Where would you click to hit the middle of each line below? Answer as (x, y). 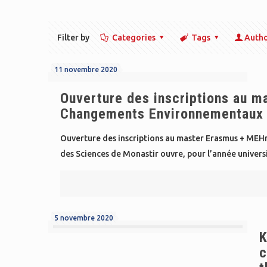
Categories (133, 38)
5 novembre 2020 (84, 218)
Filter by (74, 38)
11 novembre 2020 (86, 69)
